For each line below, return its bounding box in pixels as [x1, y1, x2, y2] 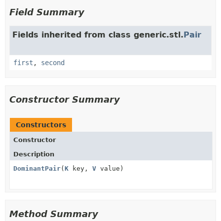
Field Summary [9, 6, 84, 17]
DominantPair [13, 164, 61, 172]
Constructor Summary [9, 94, 120, 105]
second [41, 58, 65, 67]
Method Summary [9, 208, 98, 219]
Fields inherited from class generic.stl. [12, 30, 184, 39]
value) [96, 164, 124, 172]
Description [13, 150, 54, 158]
